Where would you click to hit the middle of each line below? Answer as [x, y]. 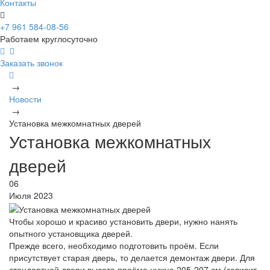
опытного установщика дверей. [71, 233]
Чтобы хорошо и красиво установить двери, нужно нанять [123, 221]
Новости [25, 99]
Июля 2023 [31, 196]
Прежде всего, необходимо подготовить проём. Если [114, 245]
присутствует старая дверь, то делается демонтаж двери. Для [132, 257]
